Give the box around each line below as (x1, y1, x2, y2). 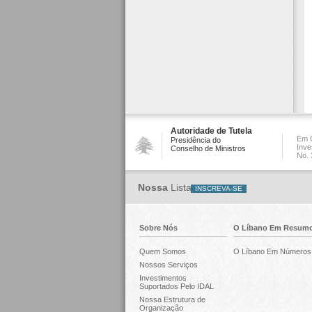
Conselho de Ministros (170, 144, 246, 153)
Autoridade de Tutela (170, 126, 252, 136)
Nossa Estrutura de (139, 295, 205, 304)
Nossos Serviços (139, 260, 198, 269)
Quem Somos (139, 247, 186, 256)
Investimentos (139, 274, 187, 282)
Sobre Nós (139, 224, 178, 232)
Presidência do (170, 136, 221, 144)
